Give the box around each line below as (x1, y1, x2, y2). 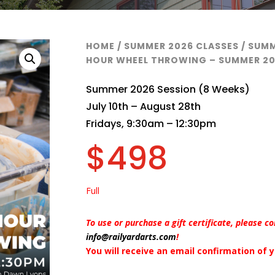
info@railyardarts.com (86, 231, 177, 243)
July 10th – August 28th (86, 99, 201, 114)
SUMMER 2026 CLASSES (124, 39, 239, 52)
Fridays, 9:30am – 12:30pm (86, 117, 217, 131)
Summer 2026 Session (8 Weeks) (86, 82, 250, 97)
